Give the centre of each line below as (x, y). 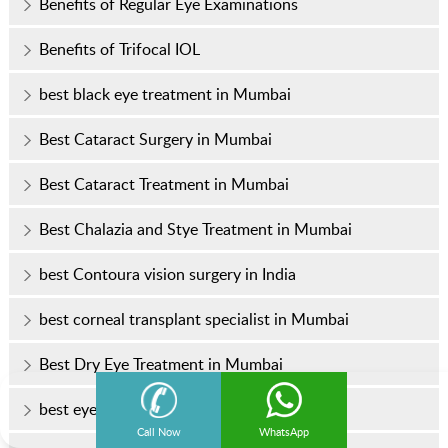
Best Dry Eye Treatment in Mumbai (160, 364)
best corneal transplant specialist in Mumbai (193, 319)
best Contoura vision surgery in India (167, 274)
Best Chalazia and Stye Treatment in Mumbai (195, 229)
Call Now (159, 431)
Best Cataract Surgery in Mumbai (155, 139)
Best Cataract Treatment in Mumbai (163, 184)
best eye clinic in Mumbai (127, 409)
